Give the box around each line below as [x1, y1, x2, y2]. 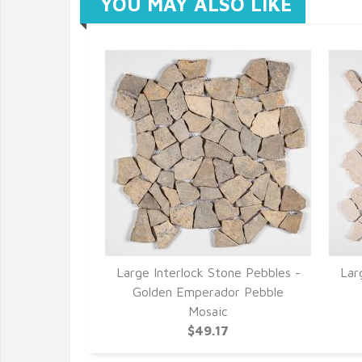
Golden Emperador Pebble [133, 284, 284, 299]
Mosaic [188, 304, 228, 318]
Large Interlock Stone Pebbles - [116, 265, 301, 280]
